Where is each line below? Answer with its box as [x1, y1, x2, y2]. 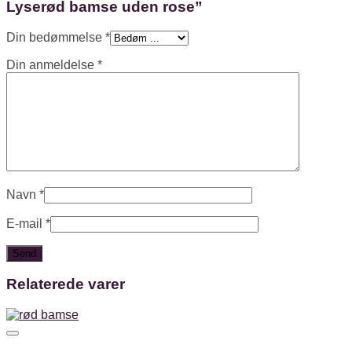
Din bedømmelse [6, 30, 105, 44]
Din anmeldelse [6, 57, 97, 71]
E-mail [6, 216, 46, 230]
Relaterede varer [6, 276, 125, 293]
